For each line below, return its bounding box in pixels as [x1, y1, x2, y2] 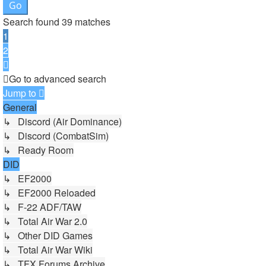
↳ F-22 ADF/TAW [3, 200, 81, 214]
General [3, 100, 37, 114]
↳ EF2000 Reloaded [3, 186, 96, 199]
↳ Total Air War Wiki [3, 243, 93, 256]
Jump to [3, 86, 36, 100]
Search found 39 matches [3, 15, 110, 28]
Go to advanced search [9, 72, 106, 85]
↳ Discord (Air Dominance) [3, 115, 122, 128]
